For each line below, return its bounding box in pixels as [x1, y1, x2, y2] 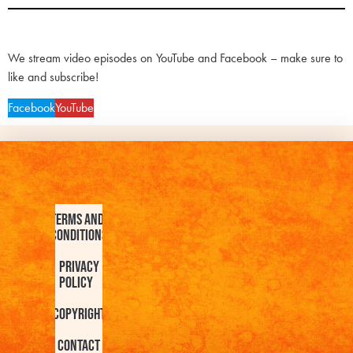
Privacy [58, 257, 99, 277]
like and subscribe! [8, 69, 98, 86]
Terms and [50, 210, 104, 229]
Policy [58, 273, 93, 292]
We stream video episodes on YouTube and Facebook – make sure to [8, 50, 343, 67]
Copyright [52, 304, 106, 324]
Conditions [50, 225, 107, 245]
